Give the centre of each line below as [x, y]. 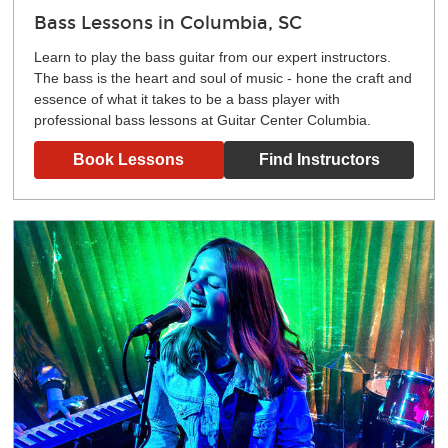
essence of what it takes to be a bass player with [186, 99]
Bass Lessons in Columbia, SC [167, 23]
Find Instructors [319, 160]
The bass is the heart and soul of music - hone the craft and [222, 78]
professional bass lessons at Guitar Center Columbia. [202, 120]
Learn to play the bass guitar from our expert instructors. [212, 57]
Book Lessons [129, 160]
